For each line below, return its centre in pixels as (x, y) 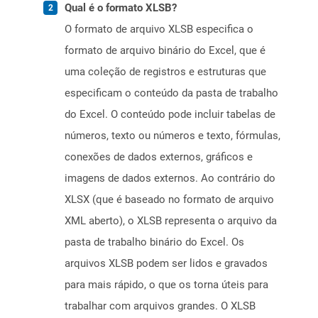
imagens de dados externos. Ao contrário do (170, 179)
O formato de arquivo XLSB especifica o (159, 29)
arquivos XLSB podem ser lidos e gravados (166, 264)
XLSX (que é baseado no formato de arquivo (169, 200)
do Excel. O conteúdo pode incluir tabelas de (170, 115)
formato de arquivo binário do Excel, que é (165, 51)
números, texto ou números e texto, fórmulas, (172, 136)
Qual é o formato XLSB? (121, 8)
